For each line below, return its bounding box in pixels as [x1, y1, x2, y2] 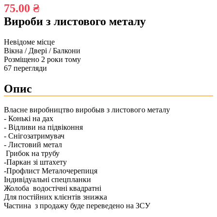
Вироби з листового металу [4, 15, 146, 28]
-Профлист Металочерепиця [4, 167, 97, 175]
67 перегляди [4, 63, 47, 72]
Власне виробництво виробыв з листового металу [4, 106, 170, 114]
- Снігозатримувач [4, 132, 64, 140]
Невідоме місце [4, 37, 55, 46]
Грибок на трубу [4, 149, 60, 158]
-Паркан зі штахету [4, 158, 67, 167]
